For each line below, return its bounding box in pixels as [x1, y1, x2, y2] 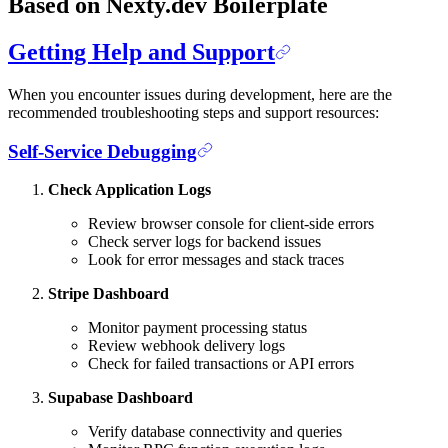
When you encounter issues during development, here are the [8, 86, 392, 104]
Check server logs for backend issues [88, 233, 321, 251]
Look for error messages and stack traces [88, 251, 344, 269]
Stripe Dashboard [48, 285, 169, 303]
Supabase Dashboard [48, 389, 193, 407]
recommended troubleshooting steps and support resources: [8, 104, 379, 122]
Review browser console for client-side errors [88, 215, 374, 233]
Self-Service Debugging [8, 140, 197, 162]
